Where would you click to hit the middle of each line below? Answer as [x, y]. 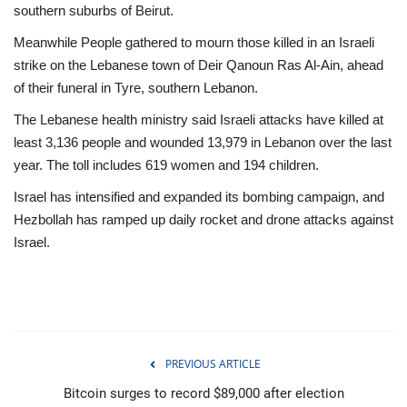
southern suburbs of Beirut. [94, 10]
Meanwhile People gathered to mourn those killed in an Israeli [194, 42]
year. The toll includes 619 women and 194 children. [166, 164]
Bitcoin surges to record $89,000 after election [203, 393]
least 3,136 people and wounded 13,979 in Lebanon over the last [203, 142]
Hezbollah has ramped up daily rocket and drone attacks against [203, 219]
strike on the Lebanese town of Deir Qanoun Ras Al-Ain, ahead [199, 65]
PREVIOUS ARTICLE [213, 363]
